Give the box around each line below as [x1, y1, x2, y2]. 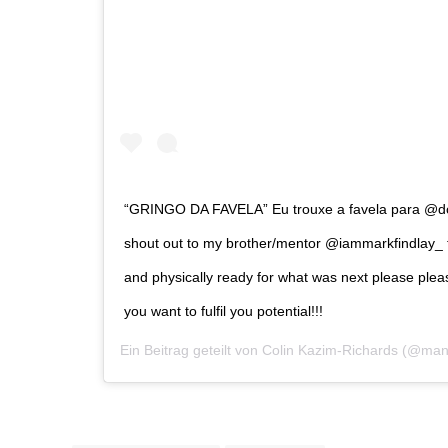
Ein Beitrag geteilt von [120, 342, 262, 358]
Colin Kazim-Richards [262, 342, 398, 358]
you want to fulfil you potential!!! [124, 303, 323, 319]
